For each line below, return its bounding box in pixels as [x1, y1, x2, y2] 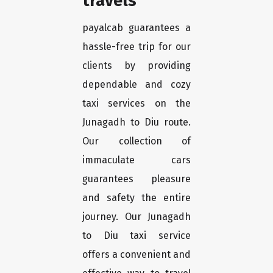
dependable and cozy [82, 79, 191, 91]
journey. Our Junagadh [82, 211, 191, 223]
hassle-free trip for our [82, 41, 191, 53]
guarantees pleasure [82, 173, 191, 185]
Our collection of [82, 135, 191, 147]
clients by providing [82, 60, 191, 72]
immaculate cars [82, 154, 191, 166]
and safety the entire [82, 192, 191, 204]
